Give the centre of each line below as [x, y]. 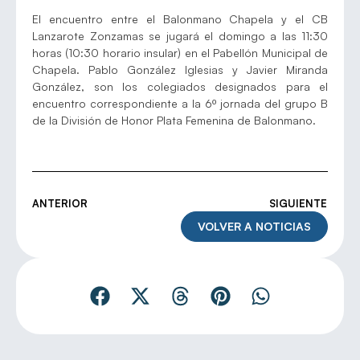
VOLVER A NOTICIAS [254, 227]
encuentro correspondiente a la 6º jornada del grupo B [180, 103]
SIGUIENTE [298, 204]
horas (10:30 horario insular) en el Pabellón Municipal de [180, 52]
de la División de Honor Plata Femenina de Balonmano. [174, 120]
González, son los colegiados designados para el [180, 86]
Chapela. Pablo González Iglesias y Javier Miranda [180, 69]
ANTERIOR [60, 204]
